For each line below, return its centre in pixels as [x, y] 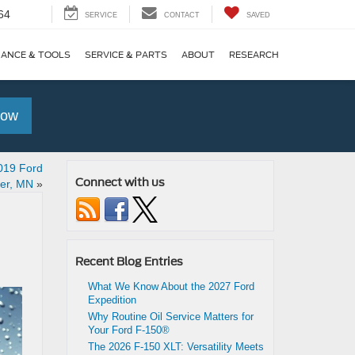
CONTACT [182, 15]
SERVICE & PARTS [126, 55]
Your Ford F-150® [130, 330]
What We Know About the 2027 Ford [171, 286]
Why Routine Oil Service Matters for [170, 317]
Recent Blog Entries [129, 261]
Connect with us [120, 182]
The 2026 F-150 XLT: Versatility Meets [176, 347]
